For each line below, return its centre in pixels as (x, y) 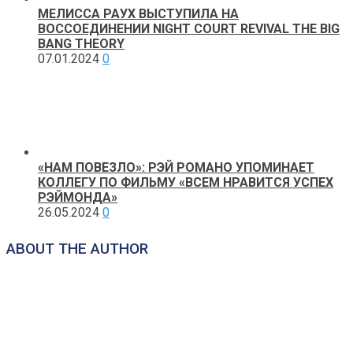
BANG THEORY (81, 43)
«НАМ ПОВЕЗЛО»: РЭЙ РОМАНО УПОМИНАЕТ (176, 167)
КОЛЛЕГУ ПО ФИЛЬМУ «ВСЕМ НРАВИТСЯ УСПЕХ (186, 182)
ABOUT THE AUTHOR (77, 248)
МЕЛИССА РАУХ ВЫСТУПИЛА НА (138, 13)
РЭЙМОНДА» (78, 197)
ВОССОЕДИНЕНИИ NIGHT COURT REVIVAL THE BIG (189, 28)
